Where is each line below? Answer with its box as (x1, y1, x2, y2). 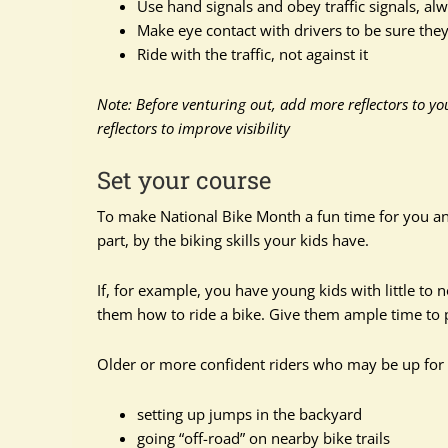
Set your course (97, 164, 271, 196)
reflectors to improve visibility (97, 118, 290, 138)
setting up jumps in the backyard (137, 404, 362, 424)
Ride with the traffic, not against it (137, 44, 368, 64)
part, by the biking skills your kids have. (97, 230, 369, 250)
